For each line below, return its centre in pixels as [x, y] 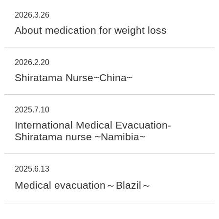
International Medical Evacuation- [93, 125]
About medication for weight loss [91, 30]
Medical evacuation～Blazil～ [83, 185]
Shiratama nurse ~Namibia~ [80, 137]
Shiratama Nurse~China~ [74, 78]
